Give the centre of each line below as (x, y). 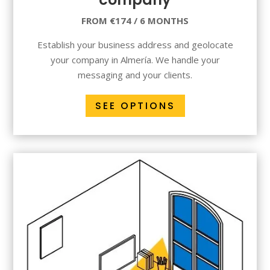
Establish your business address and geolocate (135, 45)
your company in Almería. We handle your (135, 60)
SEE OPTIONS (135, 106)
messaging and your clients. (135, 75)
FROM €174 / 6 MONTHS (135, 21)
